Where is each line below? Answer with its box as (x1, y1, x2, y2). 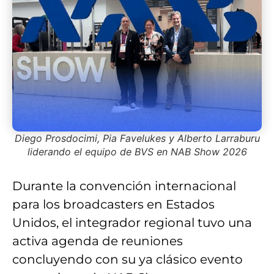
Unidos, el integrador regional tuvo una (12, 215, 252, 231)
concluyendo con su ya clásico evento (12, 252, 243, 267)
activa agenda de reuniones (12, 234, 183, 249)
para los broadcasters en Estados (12, 197, 215, 212)
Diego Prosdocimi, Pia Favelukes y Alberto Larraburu (14, 132, 260, 145)
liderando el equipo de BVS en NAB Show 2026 (27, 146, 247, 158)
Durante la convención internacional (12, 179, 236, 194)
